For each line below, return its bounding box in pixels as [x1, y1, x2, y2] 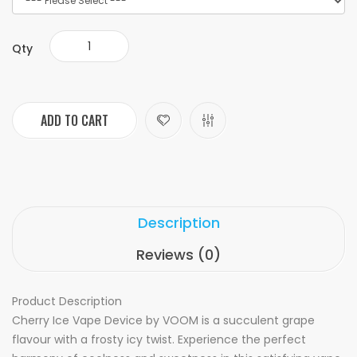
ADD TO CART [41, 111, 108, 130]
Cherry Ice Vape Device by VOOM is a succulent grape [12, 312, 315, 328]
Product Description [12, 293, 122, 309]
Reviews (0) [136, 245, 221, 265]
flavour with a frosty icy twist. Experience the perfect [12, 331, 306, 347]
